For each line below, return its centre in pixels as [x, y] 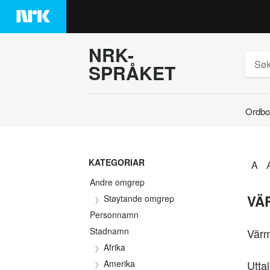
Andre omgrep [117, 182]
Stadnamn [109, 231]
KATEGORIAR [117, 162]
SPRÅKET [132, 73]
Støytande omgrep [139, 198]
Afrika [115, 247]
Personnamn [114, 215]
